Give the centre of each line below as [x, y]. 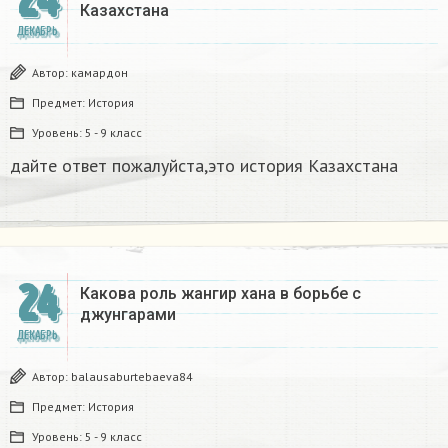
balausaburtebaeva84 [132, 377]
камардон [99, 73]
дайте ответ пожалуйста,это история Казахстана [204, 166]
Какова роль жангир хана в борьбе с [220, 294]
